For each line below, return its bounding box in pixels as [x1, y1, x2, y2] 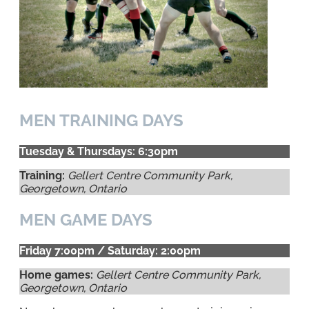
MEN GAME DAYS [19, 209, 152, 230]
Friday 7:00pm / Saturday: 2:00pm [19, 243, 201, 257]
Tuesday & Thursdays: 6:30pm [19, 145, 178, 158]
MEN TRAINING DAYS [19, 110, 183, 131]
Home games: [19, 268, 93, 281]
